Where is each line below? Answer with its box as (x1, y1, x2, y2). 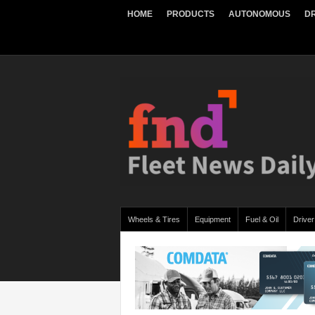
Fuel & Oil (245, 215, 278, 224)
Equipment (195, 215, 231, 224)
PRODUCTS (167, 9, 214, 19)
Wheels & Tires (128, 215, 180, 224)
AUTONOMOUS (229, 9, 290, 19)
